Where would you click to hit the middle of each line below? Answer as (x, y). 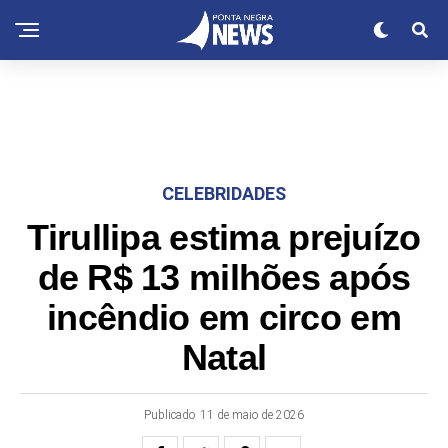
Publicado (169, 415)
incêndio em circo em (224, 318)
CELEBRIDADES (224, 193)
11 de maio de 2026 (252, 415)
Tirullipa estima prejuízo (224, 238)
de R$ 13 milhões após (224, 278)
